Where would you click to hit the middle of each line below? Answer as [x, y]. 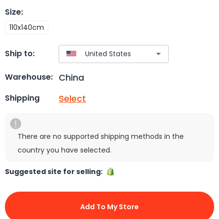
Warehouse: [29, 77]
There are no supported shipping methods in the [101, 136]
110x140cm [27, 27]
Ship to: [20, 54]
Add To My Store [109, 207]
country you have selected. [65, 150]
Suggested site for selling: [55, 171]
